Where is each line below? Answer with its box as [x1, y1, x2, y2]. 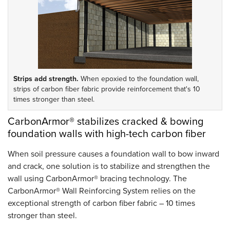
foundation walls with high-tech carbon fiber [8, 127, 206, 140]
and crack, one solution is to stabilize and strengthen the [8, 161, 210, 171]
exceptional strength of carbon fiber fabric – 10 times [8, 198, 195, 208]
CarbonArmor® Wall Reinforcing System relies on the [8, 185, 196, 196]
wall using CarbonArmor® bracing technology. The [8, 173, 187, 184]
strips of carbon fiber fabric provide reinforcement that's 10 [13, 84, 200, 93]
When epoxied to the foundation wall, [79, 74, 199, 83]
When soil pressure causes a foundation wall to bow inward [8, 148, 219, 159]
